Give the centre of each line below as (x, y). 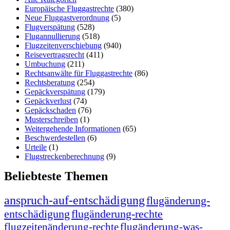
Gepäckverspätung (55, 91)
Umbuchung (45, 64)
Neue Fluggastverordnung (67, 17)
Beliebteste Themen (56, 176)
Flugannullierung (52, 36)
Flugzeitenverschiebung (63, 45)
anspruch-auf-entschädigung (74, 200)
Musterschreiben (51, 119)
